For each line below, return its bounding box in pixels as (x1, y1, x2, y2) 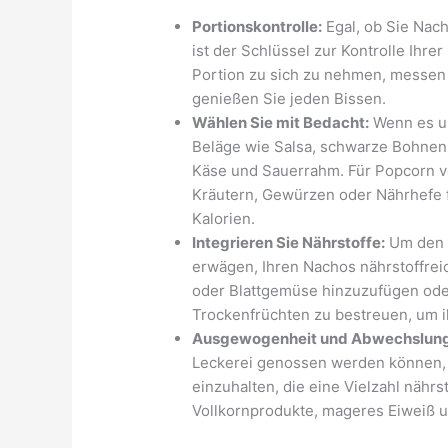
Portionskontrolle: (192, 17, 323, 37)
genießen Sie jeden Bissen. (192, 89, 387, 109)
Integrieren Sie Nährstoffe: (192, 233, 386, 253)
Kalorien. (192, 209, 256, 229)
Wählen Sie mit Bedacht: (192, 113, 370, 133)
